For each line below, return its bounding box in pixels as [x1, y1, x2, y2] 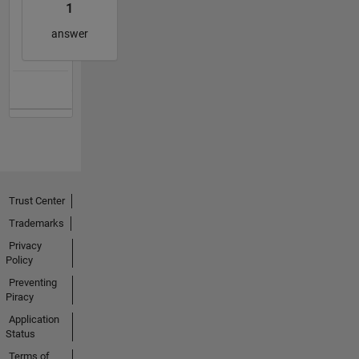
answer [50, 26, 88, 40]
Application [8, 313, 59, 326]
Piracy [5, 291, 34, 304]
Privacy [8, 240, 42, 252]
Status [5, 328, 35, 341]
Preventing [8, 276, 57, 289]
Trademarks [8, 217, 64, 230]
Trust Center [8, 195, 65, 208]
